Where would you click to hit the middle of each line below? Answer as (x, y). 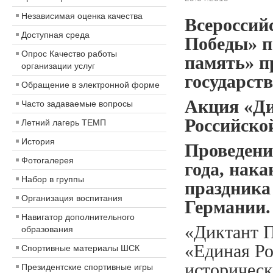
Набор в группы (53, 179)
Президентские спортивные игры (87, 267)
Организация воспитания (72, 198)
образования (47, 229)
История (38, 141)
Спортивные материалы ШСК (80, 248)
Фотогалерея (48, 160)
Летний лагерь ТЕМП (64, 122)
